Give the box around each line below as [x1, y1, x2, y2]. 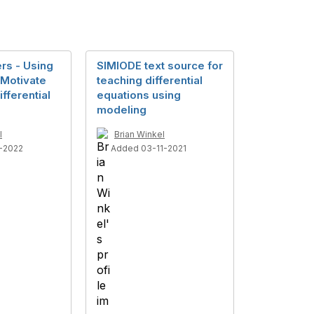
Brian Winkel [114, 129, 165, 139]
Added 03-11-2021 [111, 143, 186, 153]
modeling [97, 103, 146, 116]
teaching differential [97, 74, 203, 87]
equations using [97, 88, 181, 102]
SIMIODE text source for [97, 59, 223, 72]
